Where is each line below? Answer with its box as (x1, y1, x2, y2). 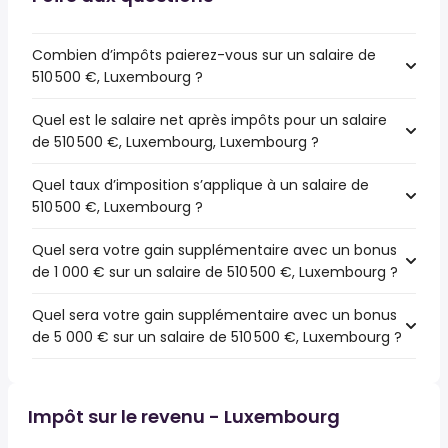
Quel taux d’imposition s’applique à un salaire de (32, 175, 369, 195)
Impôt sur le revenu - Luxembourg (28, 404, 340, 429)
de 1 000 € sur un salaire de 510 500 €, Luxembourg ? (32, 262, 398, 282)
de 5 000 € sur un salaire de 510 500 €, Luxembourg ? (32, 327, 402, 347)
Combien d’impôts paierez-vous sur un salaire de (32, 45, 376, 65)
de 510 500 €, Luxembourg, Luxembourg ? (32, 132, 319, 152)
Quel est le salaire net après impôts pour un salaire (32, 110, 387, 130)
